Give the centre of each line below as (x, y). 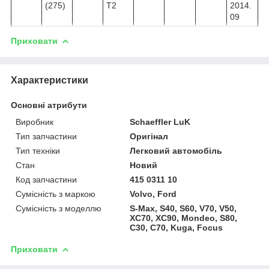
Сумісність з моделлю (59, 208)
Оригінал (149, 136)
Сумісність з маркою (56, 194)
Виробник (35, 122)
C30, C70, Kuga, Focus (177, 227)
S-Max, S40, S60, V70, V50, (183, 208)
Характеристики (50, 80)
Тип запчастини (46, 136)
